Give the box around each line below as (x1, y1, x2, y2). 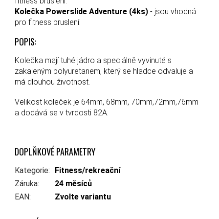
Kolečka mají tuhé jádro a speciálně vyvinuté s (15, 55, 174, 65)
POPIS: (15, 35, 36, 48)
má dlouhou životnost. (15, 77, 90, 87)
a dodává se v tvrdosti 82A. (15, 108, 109, 117)
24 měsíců (55, 178, 92, 188)
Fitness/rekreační (55, 165, 120, 175)
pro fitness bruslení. (15, 17, 83, 27)
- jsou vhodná (148, 6, 196, 16)
